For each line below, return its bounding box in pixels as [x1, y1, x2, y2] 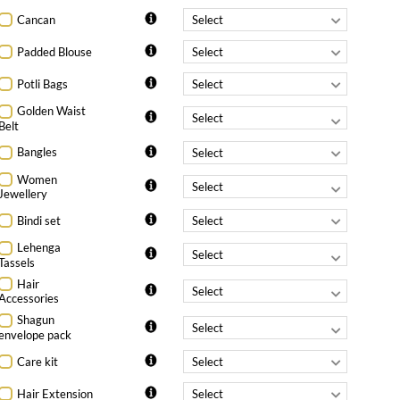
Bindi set [17, 212, 62, 228]
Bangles [17, 145, 58, 160]
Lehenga [17, 240, 62, 255]
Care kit [17, 354, 59, 369]
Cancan [17, 12, 56, 27]
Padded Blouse [17, 44, 93, 59]
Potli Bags [17, 76, 69, 91]
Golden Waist [17, 104, 87, 118]
